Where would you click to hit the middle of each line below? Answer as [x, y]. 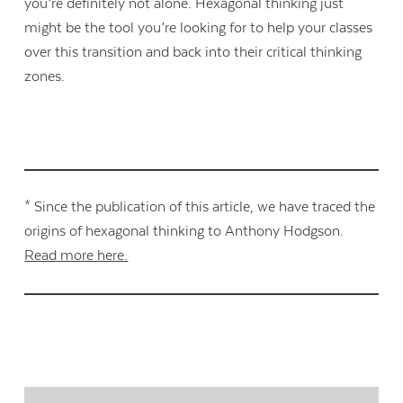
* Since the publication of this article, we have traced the [200, 207]
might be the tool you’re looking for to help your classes [199, 27]
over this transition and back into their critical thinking [193, 52]
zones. [47, 76]
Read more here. [76, 256]
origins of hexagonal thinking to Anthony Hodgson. [184, 232]
